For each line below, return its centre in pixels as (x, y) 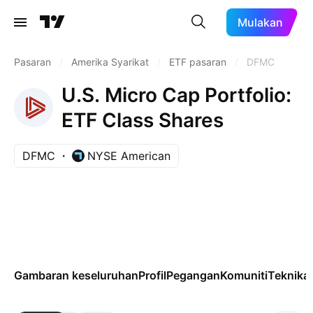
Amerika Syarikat (110, 62)
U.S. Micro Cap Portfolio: (176, 95)
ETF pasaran (198, 62)
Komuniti (244, 275)
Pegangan (193, 275)
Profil (152, 275)
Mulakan (261, 22)
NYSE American (129, 156)
